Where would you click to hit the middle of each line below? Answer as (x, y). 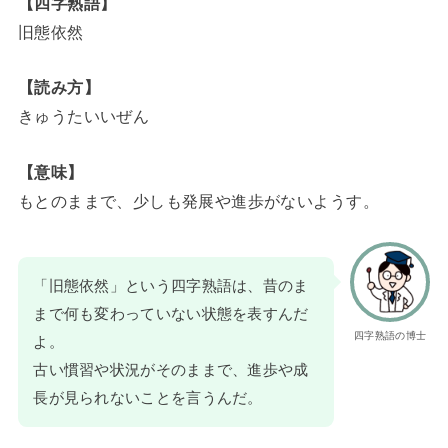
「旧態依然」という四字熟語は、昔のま (171, 286)
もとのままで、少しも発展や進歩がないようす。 (198, 200)
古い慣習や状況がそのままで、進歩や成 (171, 370)
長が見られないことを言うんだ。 (148, 398)
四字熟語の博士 (390, 336)
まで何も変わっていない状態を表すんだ (171, 314)
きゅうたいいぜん (83, 116)
